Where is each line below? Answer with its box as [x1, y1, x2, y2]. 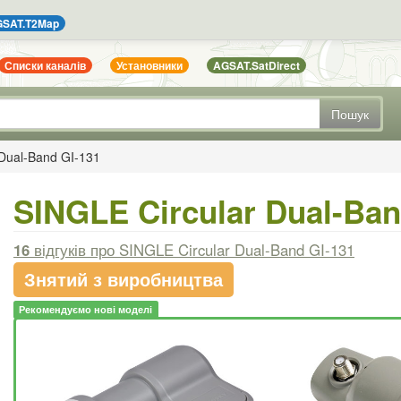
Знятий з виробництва [24, 265, 223, 292]
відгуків [30, 238, 90, 260]
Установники [116, 57, 183, 74]
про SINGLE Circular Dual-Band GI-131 [90, 238, 354, 260]
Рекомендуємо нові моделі [19, 302, 153, 316]
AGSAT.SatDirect [213, 57, 301, 74]
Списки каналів [4, 57, 87, 74]
